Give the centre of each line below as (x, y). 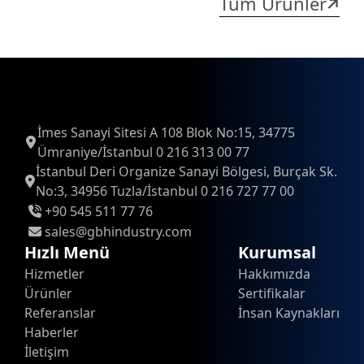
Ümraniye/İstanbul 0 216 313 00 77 (143, 152)
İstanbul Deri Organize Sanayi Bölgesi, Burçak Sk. (186, 171)
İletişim (47, 352)
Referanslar (60, 313)
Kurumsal (277, 252)
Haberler (52, 332)
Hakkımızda (274, 274)
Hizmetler (54, 274)
